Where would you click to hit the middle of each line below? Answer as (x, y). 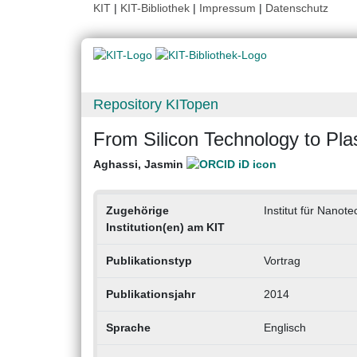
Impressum (228, 8)
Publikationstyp (149, 261)
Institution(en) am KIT (165, 228)
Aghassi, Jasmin (140, 165)
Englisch (284, 328)
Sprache (128, 328)
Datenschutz (297, 8)
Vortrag (282, 261)
